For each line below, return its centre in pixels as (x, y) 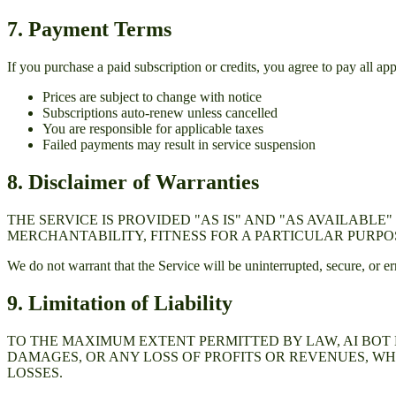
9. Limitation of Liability (120, 303)
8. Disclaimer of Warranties (133, 182)
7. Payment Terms (89, 29)
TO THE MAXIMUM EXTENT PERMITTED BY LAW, (175, 340)
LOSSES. (35, 372)
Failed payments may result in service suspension (179, 144)
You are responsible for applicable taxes (153, 128)
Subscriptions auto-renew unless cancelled (160, 112)
